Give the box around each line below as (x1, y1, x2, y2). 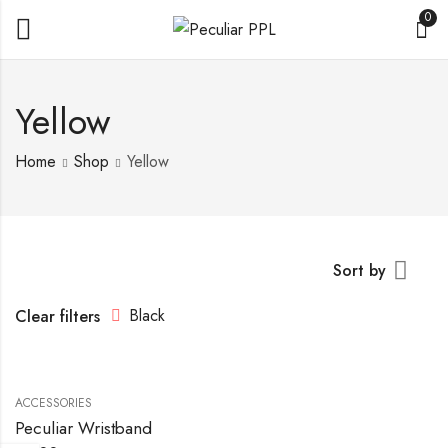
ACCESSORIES (15, 394, 92, 412)
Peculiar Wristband (15, 416, 152, 440)
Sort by (333, 259, 386, 282)
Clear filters (15, 304, 100, 328)
